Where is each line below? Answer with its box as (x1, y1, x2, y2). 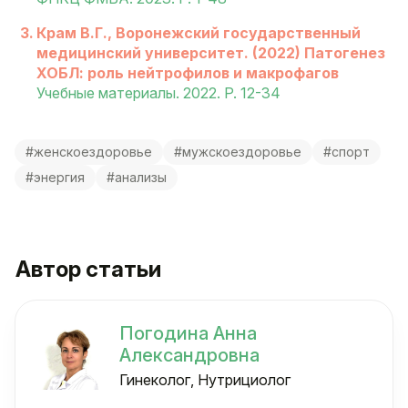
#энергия (25, 168, 85, 185)
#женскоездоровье (25, 143, 152, 159)
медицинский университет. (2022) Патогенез (36, 43, 385, 62)
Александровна (119, 343, 260, 366)
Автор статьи (15, 255, 161, 282)
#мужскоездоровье (174, 143, 301, 159)
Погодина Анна (119, 321, 257, 344)
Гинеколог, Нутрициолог (119, 370, 291, 389)
